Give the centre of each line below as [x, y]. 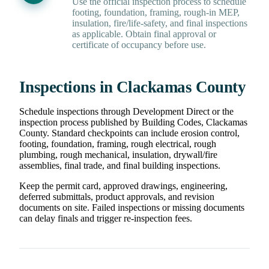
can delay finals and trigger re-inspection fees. [106, 219]
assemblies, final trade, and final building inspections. [120, 166]
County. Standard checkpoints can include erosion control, [129, 133]
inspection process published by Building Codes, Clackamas [133, 122]
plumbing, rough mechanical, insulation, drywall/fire [118, 155]
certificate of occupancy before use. [139, 45]
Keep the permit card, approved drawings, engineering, [123, 186]
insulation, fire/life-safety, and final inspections [160, 23]
